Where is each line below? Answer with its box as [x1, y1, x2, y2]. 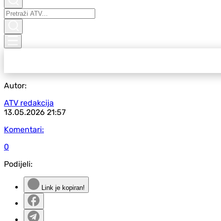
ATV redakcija [4, 98, 54, 108]
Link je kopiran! [39, 184, 85, 191]
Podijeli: [4, 159, 33, 169]
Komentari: [4, 125, 44, 134]
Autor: [4, 81, 27, 90]
